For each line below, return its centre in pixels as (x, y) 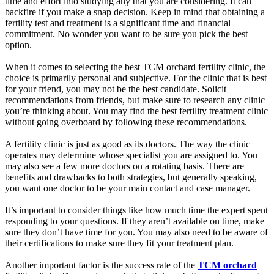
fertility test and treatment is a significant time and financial (118, 23)
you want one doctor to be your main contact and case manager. (128, 188)
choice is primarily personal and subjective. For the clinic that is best (136, 78)
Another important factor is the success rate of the (101, 265)
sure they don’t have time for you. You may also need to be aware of (136, 232)
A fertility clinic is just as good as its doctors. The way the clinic (128, 144)
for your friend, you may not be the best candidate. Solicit (116, 89)
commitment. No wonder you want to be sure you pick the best (126, 34)
